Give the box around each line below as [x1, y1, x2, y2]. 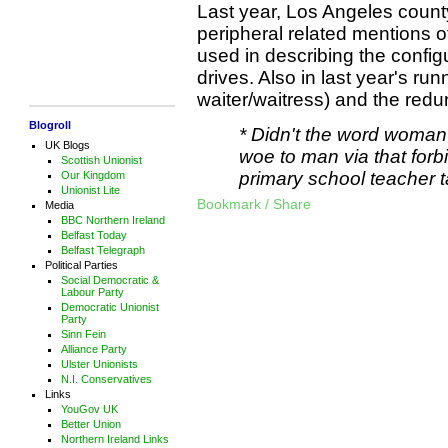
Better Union [60, 417, 121, 430]
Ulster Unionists [60, 357, 138, 370]
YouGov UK [60, 402, 118, 415]
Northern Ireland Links [60, 432, 169, 445]
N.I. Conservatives [60, 372, 152, 385]
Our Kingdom [60, 168, 125, 181]
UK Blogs [44, 138, 90, 151]
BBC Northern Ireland [60, 213, 165, 226]
